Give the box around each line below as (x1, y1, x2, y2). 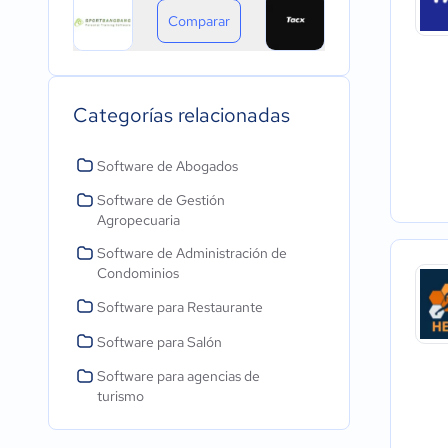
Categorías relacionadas (73, 102, 290, 128)
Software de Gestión (97, 191, 225, 209)
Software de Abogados (97, 157, 238, 175)
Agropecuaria (97, 211, 180, 229)
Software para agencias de (97, 367, 260, 385)
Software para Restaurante (97, 298, 263, 316)
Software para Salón (97, 333, 222, 351)
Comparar (168, 11, 230, 30)
